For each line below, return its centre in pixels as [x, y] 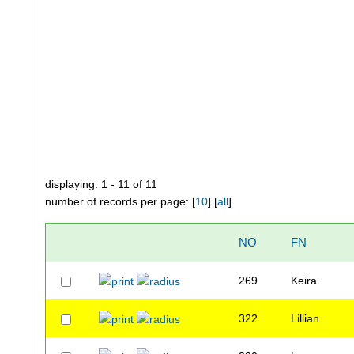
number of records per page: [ [121, 202]
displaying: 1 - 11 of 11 [102, 185]
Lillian [305, 319]
